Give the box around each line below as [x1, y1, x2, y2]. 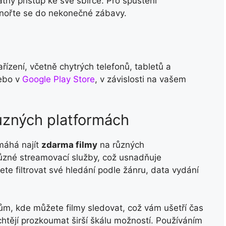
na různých [97, 139, 144, 150]
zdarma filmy [41, 139, 97, 150]
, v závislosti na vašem [95, 74, 186, 85]
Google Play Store [22, 74, 95, 85]
